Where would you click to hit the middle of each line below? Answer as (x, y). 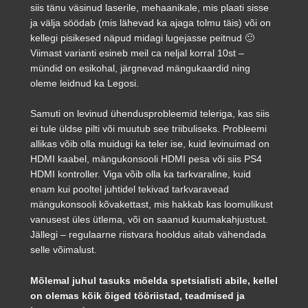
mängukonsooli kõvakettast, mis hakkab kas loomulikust (152, 205)
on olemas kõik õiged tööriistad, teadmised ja (137, 295)
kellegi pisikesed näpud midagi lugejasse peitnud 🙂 (142, 37)
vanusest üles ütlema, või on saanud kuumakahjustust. (149, 220)
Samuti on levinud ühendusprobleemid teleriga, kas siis (150, 114)
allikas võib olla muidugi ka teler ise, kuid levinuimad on (150, 144)
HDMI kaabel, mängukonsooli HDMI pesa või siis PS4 (146, 159)
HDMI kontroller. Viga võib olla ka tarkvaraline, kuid (141, 174)
